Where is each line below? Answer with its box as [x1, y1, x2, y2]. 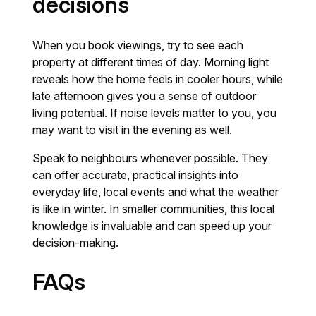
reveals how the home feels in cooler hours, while [32, 72, 284, 87]
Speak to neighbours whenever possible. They [32, 151, 269, 166]
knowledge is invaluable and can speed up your [32, 219, 272, 233]
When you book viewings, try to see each [32, 38, 244, 53]
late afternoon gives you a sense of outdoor [32, 89, 257, 104]
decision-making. [32, 236, 119, 250]
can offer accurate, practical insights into [32, 168, 239, 183]
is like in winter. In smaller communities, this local [32, 202, 275, 217]
